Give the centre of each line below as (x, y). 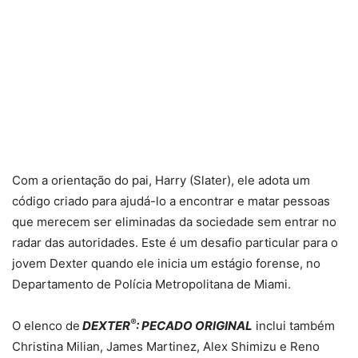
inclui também (294, 325)
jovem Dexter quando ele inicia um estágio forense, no (166, 263)
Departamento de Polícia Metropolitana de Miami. (151, 284)
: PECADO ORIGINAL (194, 325)
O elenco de (46, 325)
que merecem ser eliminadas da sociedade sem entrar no (174, 221)
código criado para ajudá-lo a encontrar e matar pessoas (171, 201)
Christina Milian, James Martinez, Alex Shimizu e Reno (166, 346)
